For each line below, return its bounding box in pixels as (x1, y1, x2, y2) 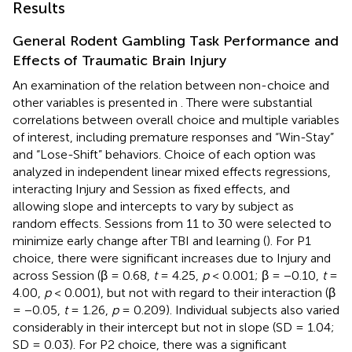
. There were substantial (181, 95, 313, 111)
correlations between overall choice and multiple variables (13, 112, 339, 128)
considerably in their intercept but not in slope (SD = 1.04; (13, 320, 335, 335)
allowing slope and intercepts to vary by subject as (13, 199, 294, 214)
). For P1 (266, 233, 311, 249)
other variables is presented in (13, 95, 181, 111)
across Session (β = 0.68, (13, 268, 153, 284)
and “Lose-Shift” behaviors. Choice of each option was (13, 147, 316, 163)
